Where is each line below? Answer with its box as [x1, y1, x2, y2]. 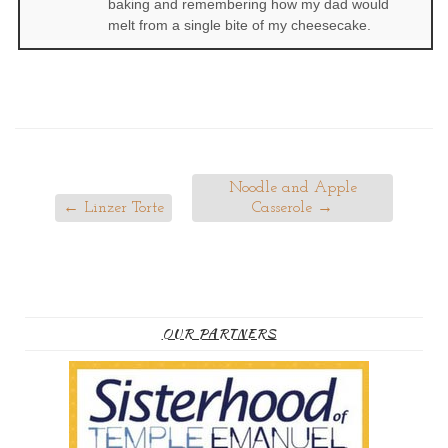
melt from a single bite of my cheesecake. [108, 17, 371, 34]
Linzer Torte [79, 200, 165, 217]
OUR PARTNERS [161, 324, 277, 344]
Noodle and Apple [228, 180, 357, 197]
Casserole [252, 200, 317, 217]
